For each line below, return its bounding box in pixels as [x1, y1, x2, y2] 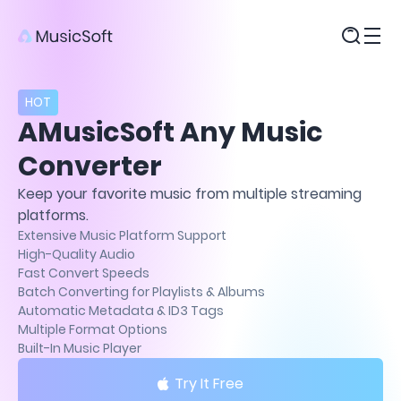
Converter [18, 148, 162, 185]
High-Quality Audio [18, 245, 135, 263]
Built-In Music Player [18, 339, 141, 357]
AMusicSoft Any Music [18, 114, 323, 151]
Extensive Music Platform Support [18, 226, 226, 244]
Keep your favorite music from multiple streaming [18, 183, 362, 204]
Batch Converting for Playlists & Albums [18, 283, 265, 301]
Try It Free [175, 372, 243, 394]
